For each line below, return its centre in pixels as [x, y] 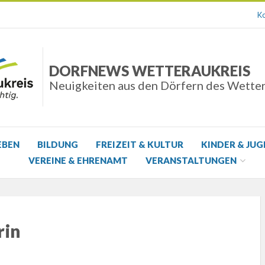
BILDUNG [58, 145]
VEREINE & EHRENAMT [78, 161]
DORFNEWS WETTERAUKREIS [149, 71]
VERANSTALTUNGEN [191, 161]
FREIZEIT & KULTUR [140, 145]
